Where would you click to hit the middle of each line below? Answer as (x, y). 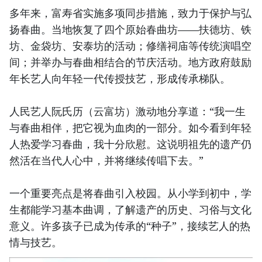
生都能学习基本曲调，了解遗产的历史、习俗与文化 (130, 210)
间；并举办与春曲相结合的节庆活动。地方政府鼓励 (130, 62)
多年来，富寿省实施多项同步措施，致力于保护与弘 (130, 13)
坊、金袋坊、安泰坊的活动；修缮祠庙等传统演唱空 (130, 46)
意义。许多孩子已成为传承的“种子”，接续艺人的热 (130, 226)
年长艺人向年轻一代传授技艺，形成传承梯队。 (120, 79)
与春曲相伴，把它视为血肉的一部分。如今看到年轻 (130, 128)
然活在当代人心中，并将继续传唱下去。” (106, 161)
